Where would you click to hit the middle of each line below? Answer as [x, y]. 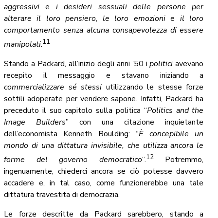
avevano [190, 64]
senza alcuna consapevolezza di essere [133, 30]
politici [163, 64]
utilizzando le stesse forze [153, 87]
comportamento [32, 30]
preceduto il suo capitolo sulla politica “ [75, 111]
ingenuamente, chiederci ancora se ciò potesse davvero [104, 172]
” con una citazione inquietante [135, 122]
